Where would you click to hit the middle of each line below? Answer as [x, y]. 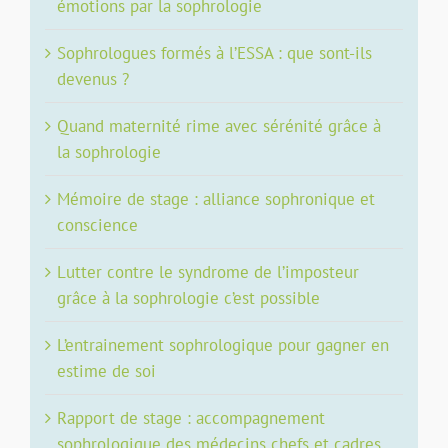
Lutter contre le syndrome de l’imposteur [208, 271]
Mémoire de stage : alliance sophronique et [216, 198]
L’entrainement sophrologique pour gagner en [223, 344]
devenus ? [93, 78]
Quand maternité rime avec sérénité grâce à [219, 125]
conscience [97, 224]
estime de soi [106, 370]
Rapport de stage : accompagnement [191, 417]
